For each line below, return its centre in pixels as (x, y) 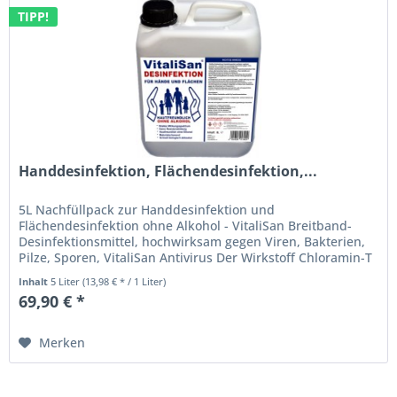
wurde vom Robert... (79, 273)
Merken (62, 342)
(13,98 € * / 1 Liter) (125, 281)
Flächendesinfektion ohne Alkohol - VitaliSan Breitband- (186, 225)
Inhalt (35, 281)
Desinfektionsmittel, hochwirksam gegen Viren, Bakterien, (192, 241)
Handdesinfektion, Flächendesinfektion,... (168, 171)
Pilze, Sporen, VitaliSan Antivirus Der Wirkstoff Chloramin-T (196, 257)
